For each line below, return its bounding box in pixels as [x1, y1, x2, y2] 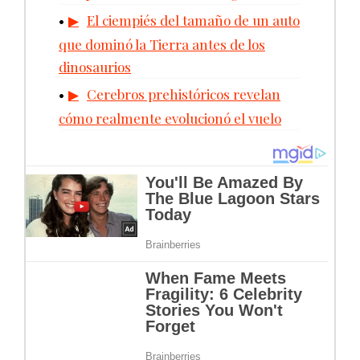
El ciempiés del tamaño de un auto [87, 10, 300, 29]
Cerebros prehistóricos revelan [87, 84, 280, 103]
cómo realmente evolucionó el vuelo [59, 108, 281, 127]
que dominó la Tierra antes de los [59, 35, 265, 53]
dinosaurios [59, 57, 131, 76]
